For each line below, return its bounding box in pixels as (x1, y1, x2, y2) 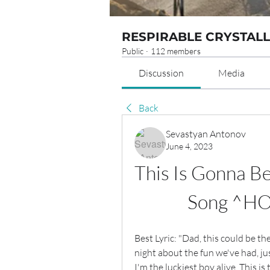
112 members (151, 46, 201, 56)
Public (122, 46, 143, 56)
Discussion (139, 67, 184, 79)
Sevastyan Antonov (166, 128, 246, 140)
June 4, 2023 (166, 141, 213, 151)
